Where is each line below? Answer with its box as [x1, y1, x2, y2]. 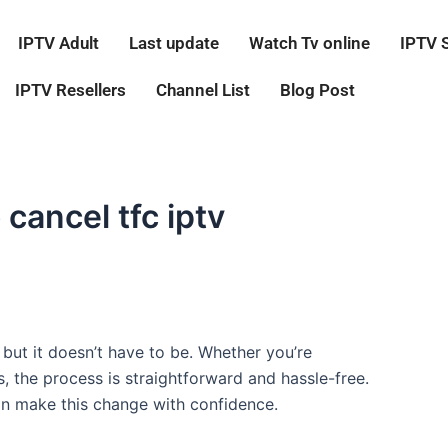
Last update [129, 33, 220, 53]
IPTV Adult [18, 33, 100, 53]
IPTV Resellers [15, 80, 127, 100]
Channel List [156, 80, 251, 100]
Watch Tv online [249, 33, 371, 53]
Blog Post [280, 80, 356, 100]
